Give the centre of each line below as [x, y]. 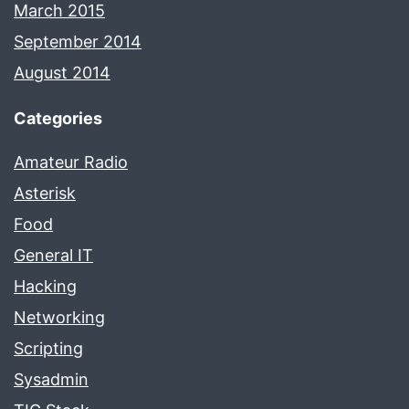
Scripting [48, 349]
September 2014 [78, 41]
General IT [53, 256]
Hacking [45, 287]
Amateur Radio [71, 163]
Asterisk [45, 194]
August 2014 [62, 72]
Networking [59, 318]
